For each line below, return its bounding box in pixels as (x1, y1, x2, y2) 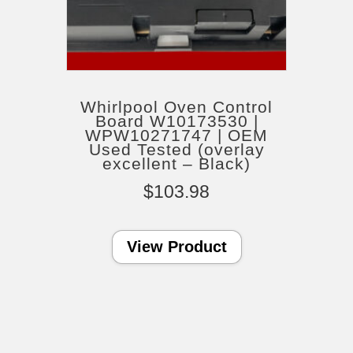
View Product (126, 237, 227, 255)
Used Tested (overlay (88, 139, 265, 158)
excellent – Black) (102, 154, 251, 173)
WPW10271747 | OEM (85, 125, 268, 144)
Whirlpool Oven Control (80, 97, 273, 116)
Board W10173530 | (95, 111, 258, 130)
